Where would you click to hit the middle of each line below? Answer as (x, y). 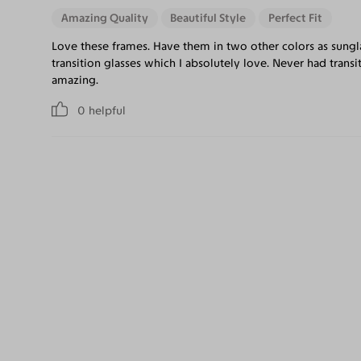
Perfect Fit (295, 19)
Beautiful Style (208, 19)
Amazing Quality (104, 19)
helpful (105, 110)
